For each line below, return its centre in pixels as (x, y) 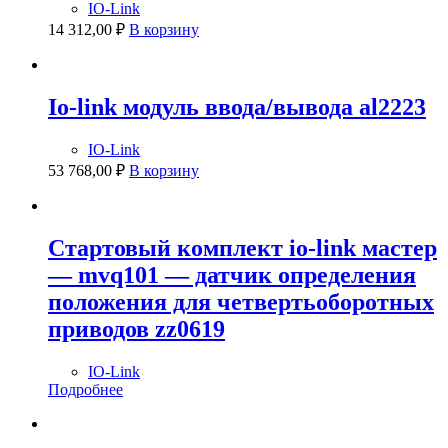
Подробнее (85, 390)
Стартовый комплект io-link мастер (242, 248)
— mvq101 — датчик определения (232, 275)
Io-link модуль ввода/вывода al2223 (237, 107)
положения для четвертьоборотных (241, 302)
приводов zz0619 (136, 329)
